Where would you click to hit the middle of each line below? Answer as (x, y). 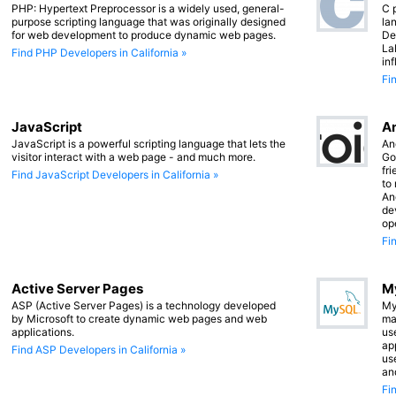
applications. (43, 332)
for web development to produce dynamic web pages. (144, 35)
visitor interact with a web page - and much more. (133, 157)
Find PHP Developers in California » (99, 53)
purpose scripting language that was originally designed (148, 22)
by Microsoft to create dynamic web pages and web (139, 319)
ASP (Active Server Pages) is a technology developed (144, 306)
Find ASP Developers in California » (99, 350)
